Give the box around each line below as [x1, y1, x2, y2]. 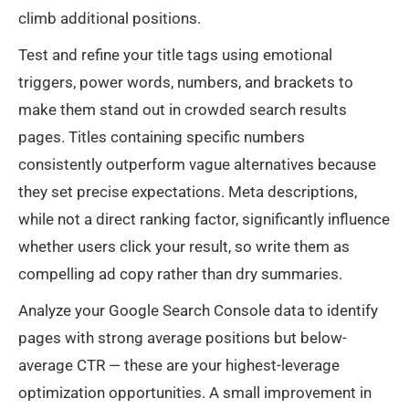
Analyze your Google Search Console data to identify [18, 301, 378, 320]
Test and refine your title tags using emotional [18, 46, 332, 65]
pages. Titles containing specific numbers [18, 128, 305, 147]
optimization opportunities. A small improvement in [18, 383, 372, 403]
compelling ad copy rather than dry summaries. [18, 265, 342, 284]
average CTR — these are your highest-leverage [18, 356, 340, 375]
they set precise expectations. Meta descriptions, [18, 183, 357, 202]
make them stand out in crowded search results [18, 100, 347, 120]
